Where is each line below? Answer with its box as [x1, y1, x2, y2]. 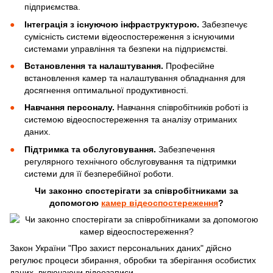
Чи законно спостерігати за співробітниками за [35, 186, 238, 196]
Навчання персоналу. [24, 102, 115, 113]
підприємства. [24, 2, 80, 12]
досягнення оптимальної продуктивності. [24, 85, 188, 95]
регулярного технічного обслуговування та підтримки [24, 156, 236, 166]
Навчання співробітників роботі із [115, 102, 248, 113]
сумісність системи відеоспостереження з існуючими [24, 31, 235, 41]
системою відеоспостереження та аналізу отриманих [24, 115, 237, 125]
